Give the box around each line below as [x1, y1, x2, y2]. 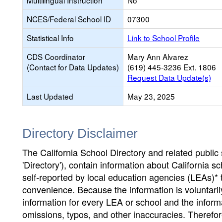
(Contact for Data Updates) [27, 61, 119, 72]
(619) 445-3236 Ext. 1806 [127, 61, 216, 72]
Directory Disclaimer [22, 126, 138, 141]
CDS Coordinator [27, 51, 85, 62]
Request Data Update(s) [127, 72, 211, 83]
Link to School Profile [127, 32, 200, 43]
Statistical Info [27, 32, 74, 43]
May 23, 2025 [127, 91, 175, 102]
